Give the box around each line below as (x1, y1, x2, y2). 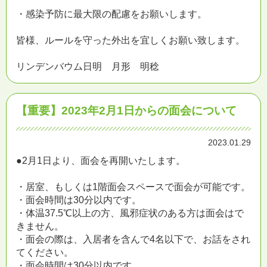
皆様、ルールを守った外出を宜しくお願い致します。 (16, 35, 245, 45)
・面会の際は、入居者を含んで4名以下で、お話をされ (16, 234, 250, 244)
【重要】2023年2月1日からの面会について (16, 104, 237, 117)
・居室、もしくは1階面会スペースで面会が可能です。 (16, 182, 250, 192)
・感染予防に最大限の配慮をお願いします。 (16, 9, 207, 19)
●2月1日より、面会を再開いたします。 (16, 156, 185, 166)
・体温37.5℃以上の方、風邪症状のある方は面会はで (16, 208, 244, 218)
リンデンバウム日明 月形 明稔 (16, 61, 159, 72)
